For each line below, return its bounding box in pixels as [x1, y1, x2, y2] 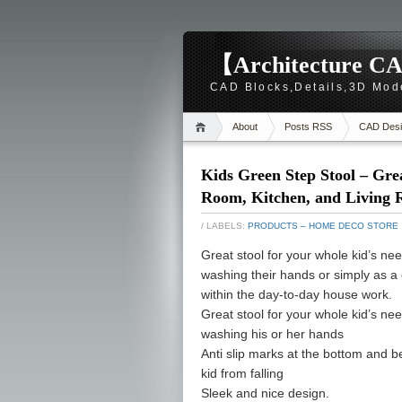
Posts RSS [284, 121, 332, 132]
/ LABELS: [201, 221, 248, 231]
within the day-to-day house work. [201, 287, 392, 301]
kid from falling [201, 366, 284, 380]
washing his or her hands [201, 327, 344, 341]
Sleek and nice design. [201, 386, 329, 400]
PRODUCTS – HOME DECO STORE [248, 221, 398, 231]
